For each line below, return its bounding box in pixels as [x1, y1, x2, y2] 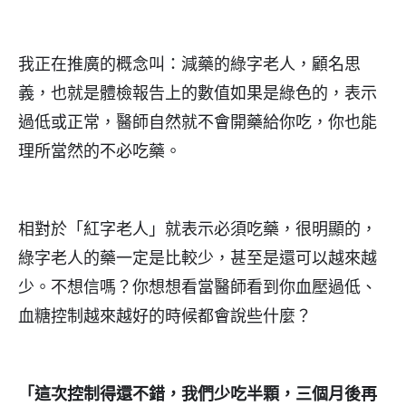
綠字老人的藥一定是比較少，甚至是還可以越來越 [18, 248, 377, 268]
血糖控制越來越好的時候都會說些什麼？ [18, 306, 312, 326]
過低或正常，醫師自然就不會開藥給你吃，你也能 [18, 112, 377, 132]
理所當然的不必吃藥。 [18, 141, 181, 161]
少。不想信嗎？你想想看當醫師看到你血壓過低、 [18, 277, 377, 297]
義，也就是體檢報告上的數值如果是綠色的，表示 [18, 83, 377, 103]
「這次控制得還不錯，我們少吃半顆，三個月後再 [18, 384, 377, 404]
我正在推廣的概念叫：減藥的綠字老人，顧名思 [18, 54, 361, 74]
